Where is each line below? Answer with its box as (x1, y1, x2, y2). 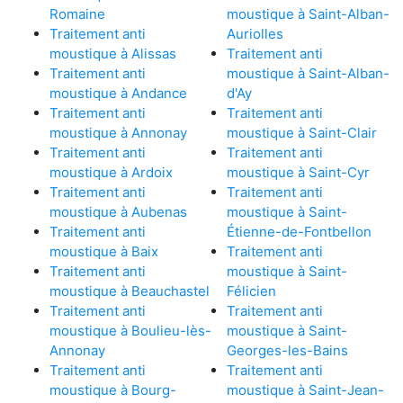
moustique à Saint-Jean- (226, 381, 384, 399)
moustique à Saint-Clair (226, 123, 377, 141)
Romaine (49, 4, 105, 22)
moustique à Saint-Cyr (226, 163, 370, 181)
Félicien (226, 282, 276, 300)
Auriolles (226, 24, 283, 42)
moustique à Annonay (49, 123, 187, 141)
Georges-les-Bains (226, 341, 348, 359)
